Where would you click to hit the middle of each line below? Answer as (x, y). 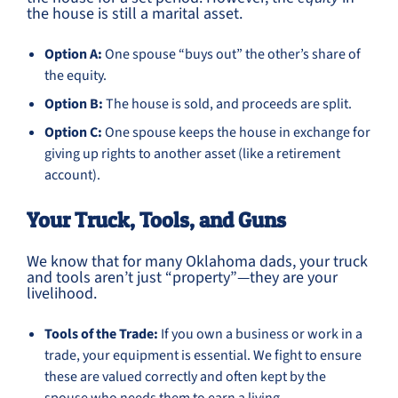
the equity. (76, 76)
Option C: (73, 132)
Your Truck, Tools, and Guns (156, 220)
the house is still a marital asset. (135, 14)
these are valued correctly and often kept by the (185, 377)
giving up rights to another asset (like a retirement (192, 154)
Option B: (74, 104)
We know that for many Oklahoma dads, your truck (197, 262)
